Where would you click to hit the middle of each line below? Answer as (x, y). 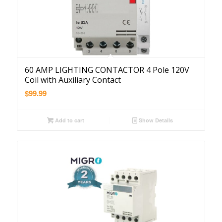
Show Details (155, 120)
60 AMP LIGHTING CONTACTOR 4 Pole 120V (107, 70)
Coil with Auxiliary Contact (73, 80)
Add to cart (69, 120)
